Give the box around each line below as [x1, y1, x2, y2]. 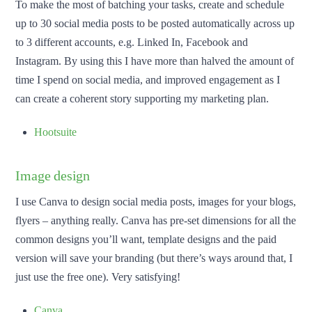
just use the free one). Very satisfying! [15, 270, 181, 283]
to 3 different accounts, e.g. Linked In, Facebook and [15, 36, 249, 48]
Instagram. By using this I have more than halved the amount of [15, 54, 295, 67]
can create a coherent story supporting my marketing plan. [15, 92, 270, 104]
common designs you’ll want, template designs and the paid [15, 233, 277, 245]
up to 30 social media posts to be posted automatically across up [15, 17, 295, 29]
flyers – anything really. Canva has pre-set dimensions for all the [15, 214, 297, 226]
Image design [15, 167, 91, 183]
